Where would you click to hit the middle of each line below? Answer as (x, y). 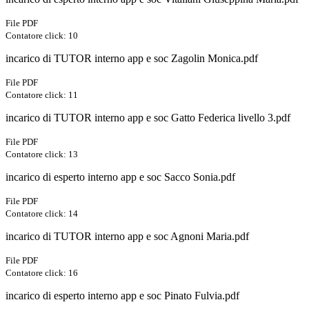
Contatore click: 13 (42, 154)
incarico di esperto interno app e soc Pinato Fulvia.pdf (122, 296)
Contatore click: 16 (42, 273)
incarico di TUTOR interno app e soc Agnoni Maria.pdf (127, 237)
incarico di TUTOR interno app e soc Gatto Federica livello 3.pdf (148, 118)
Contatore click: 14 (42, 214)
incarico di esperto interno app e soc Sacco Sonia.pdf (120, 177)
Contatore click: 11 (42, 95)
